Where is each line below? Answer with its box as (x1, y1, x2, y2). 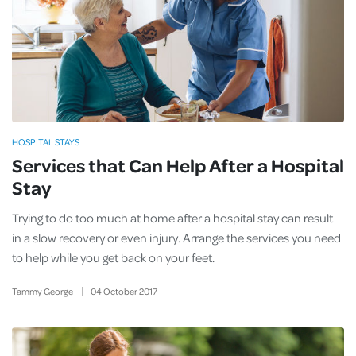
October (103, 285, 137, 297)
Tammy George (12, 285, 73, 297)
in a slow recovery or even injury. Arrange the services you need (12, 230, 341, 246)
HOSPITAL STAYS (12, 136, 79, 148)
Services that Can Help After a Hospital (12, 153, 344, 177)
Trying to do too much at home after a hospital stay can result (12, 210, 333, 226)
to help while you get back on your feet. (12, 250, 215, 265)
